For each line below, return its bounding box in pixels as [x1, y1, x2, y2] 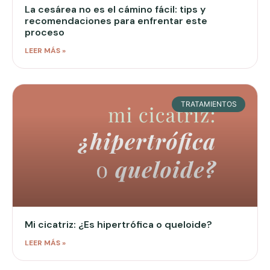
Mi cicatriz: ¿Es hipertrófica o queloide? [25, 218, 212, 231]
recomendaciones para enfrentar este [25, 14, 207, 27]
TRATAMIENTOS [180, 99, 237, 108]
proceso [25, 25, 64, 39]
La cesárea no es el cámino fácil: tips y [25, 2, 206, 16]
